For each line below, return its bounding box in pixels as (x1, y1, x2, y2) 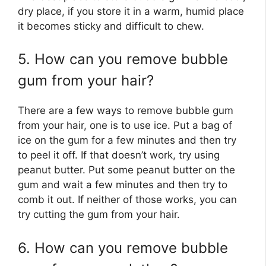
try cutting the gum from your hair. (18, 208, 180, 221)
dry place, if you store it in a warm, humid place (18, 5, 244, 17)
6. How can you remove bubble (18, 239, 228, 256)
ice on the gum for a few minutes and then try (18, 134, 236, 147)
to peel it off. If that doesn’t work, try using (18, 149, 220, 161)
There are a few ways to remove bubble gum (18, 104, 233, 117)
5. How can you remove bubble (18, 50, 228, 68)
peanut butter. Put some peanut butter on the (18, 164, 235, 176)
